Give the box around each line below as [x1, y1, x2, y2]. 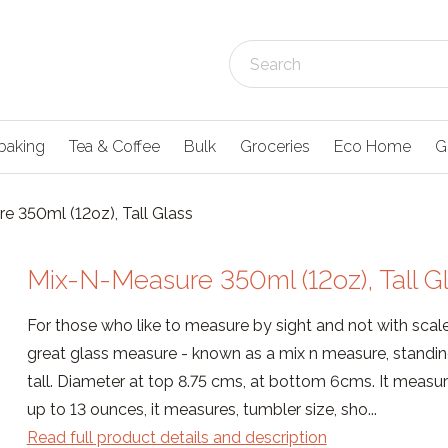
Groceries [240, 137, 310, 156]
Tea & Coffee [69, 137, 160, 156]
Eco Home [334, 137, 411, 156]
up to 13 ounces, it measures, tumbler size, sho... [26, 400, 377, 419]
